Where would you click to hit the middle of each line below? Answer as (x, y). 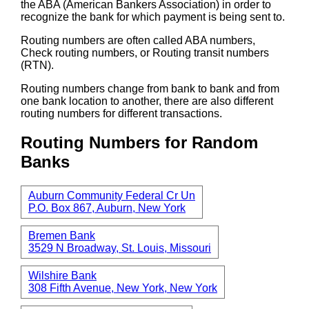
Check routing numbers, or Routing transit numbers (145, 52)
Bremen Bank (62, 236)
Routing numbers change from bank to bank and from (150, 88)
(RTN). (37, 65)
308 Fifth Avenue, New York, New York (123, 288)
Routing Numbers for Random (139, 143)
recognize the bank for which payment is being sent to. (153, 17)
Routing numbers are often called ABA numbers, (138, 40)
